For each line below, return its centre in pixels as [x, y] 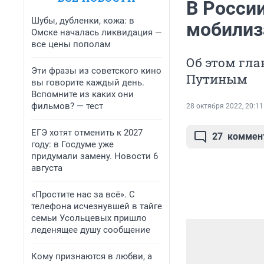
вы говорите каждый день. [88, 82]
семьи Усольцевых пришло [89, 218]
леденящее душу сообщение [91, 230]
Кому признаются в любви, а [92, 256]
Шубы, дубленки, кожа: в [83, 21]
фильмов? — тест [67, 106]
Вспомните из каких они [82, 94]
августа [47, 168]
